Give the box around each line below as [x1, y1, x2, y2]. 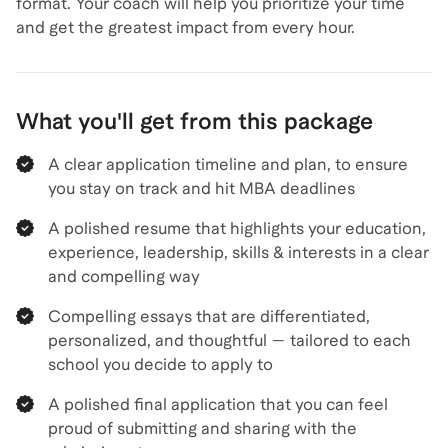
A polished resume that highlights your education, [48, 219, 426, 238]
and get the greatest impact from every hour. [16, 18, 355, 37]
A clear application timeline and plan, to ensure [48, 155, 408, 174]
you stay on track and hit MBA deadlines [48, 179, 355, 198]
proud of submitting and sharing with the [48, 419, 357, 438]
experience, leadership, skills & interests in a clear [48, 243, 429, 262]
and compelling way [48, 267, 200, 286]
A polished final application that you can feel [48, 395, 388, 414]
